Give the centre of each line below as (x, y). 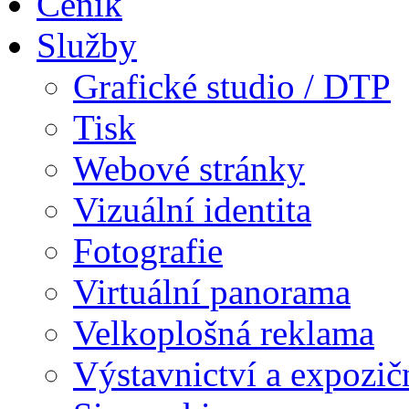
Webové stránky (189, 168)
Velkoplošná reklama (224, 332)
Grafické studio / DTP (232, 86)
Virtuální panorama (212, 291)
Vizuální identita (192, 209)
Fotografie (148, 250)
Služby (87, 45)
